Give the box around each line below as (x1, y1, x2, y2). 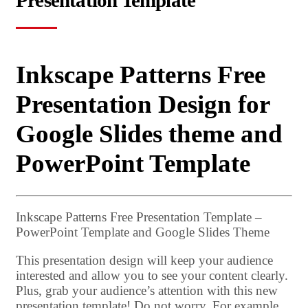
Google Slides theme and (16, 119, 283, 148)
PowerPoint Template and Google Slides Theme (16, 224, 269, 239)
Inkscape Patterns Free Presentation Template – (16, 209, 262, 224)
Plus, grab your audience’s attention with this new (16, 283, 278, 298)
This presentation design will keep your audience (16, 252, 273, 267)
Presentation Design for (16, 89, 269, 118)
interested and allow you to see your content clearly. (16, 267, 288, 283)
